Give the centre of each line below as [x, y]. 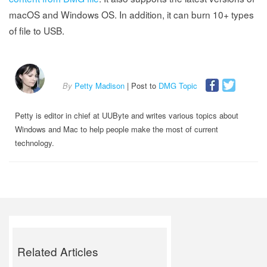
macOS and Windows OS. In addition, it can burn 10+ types [131, 15]
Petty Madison [100, 86]
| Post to [142, 86]
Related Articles [58, 252]
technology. [35, 143]
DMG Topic [178, 86]
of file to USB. [37, 31]
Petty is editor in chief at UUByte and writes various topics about [127, 116]
